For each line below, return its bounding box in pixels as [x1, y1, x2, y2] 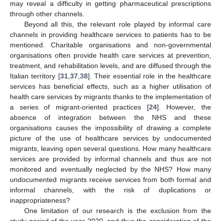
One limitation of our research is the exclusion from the [24, 206, 211, 215]
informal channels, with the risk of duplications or [10, 185, 211, 194]
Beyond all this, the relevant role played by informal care [24, 20, 211, 28]
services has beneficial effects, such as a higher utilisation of [10, 82, 211, 90]
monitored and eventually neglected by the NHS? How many [10, 165, 211, 173]
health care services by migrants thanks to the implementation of [10, 92, 211, 101]
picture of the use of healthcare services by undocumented [10, 134, 211, 142]
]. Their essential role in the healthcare [87, 72, 211, 80]
